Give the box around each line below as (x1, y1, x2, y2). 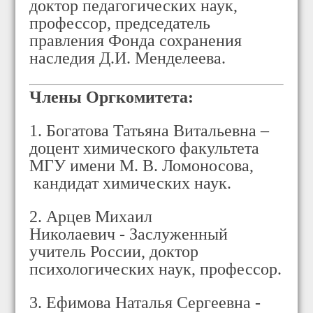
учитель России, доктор (29, 242, 199, 261)
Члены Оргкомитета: (29, 88, 194, 107)
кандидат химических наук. (29, 174, 232, 193)
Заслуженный (129, 225, 228, 244)
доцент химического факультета (29, 139, 260, 158)
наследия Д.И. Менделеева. (29, 48, 226, 67)
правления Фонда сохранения (29, 31, 242, 50)
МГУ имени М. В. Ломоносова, (29, 156, 254, 175)
